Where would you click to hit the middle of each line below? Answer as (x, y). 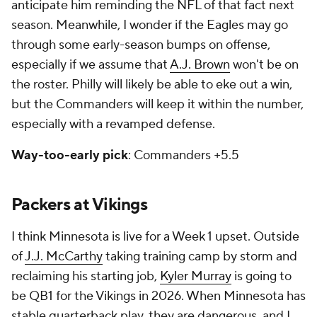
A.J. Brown (200, 65)
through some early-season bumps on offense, (141, 45)
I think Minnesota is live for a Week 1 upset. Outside (155, 237)
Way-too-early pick (70, 155)
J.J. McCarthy (64, 257)
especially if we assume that (91, 65)
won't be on (264, 65)
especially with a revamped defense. (115, 124)
